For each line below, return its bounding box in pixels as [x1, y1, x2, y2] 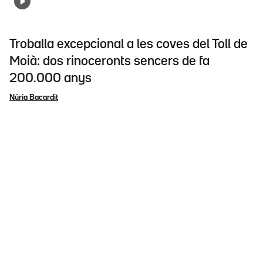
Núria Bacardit [9, 93, 58, 101]
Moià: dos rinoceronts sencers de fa [9, 55, 210, 68]
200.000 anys [9, 72, 92, 85]
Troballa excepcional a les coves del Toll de [9, 38, 248, 50]
